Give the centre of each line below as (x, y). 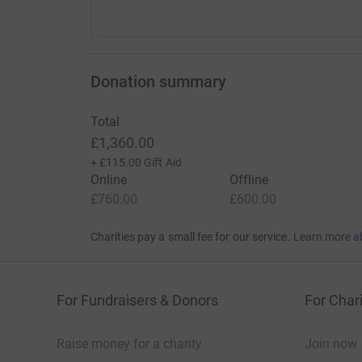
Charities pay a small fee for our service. (190, 237)
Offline (249, 180)
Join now (331, 344)
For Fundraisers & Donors (137, 301)
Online (108, 180)
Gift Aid (163, 163)
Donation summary (158, 82)
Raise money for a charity (129, 344)
